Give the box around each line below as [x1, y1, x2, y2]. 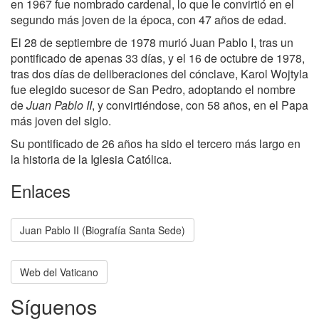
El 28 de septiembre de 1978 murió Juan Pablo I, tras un [11, 34, 293, 51]
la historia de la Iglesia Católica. [11, 151, 172, 167]
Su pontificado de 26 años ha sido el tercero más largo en [11, 135, 300, 152]
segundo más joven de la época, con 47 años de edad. [11, 11, 286, 28]
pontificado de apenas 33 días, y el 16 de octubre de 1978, [11, 50, 305, 66]
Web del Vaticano [20, 265, 98, 279]
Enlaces [11, 178, 70, 203]
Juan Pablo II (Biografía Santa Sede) [20, 223, 185, 237]
